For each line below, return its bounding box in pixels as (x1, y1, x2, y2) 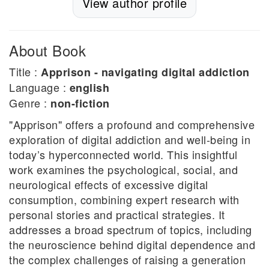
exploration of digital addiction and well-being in (9, 131, 250, 148)
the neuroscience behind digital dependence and (9, 237, 255, 253)
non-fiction (50, 95, 110, 112)
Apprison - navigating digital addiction (41, 64, 250, 80)
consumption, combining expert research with (9, 192, 240, 208)
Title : (9, 64, 41, 80)
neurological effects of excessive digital (9, 177, 208, 193)
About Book (9, 40, 86, 61)
